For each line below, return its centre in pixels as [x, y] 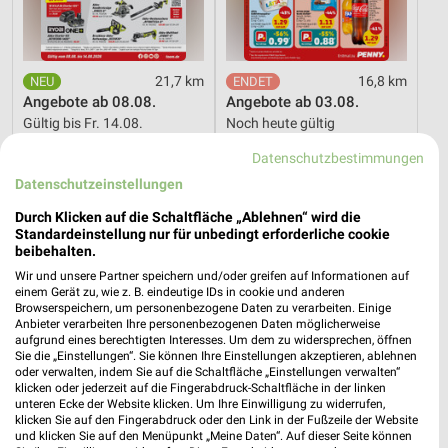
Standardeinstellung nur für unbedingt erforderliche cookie [202, 233]
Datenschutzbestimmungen [338, 157]
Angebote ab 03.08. [292, 101]
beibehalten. [55, 250]
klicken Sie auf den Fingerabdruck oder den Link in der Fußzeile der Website [216, 419]
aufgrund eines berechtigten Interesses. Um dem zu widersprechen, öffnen [213, 339]
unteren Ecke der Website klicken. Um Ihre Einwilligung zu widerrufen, [200, 403]
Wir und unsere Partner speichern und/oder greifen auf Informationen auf [212, 275]
